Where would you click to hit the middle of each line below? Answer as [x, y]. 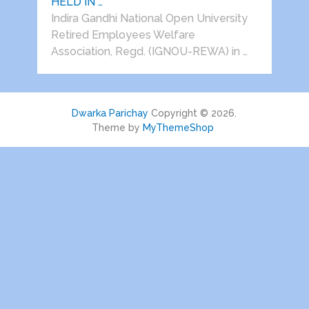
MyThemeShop [179, 128]
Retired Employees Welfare [123, 35]
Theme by [118, 128]
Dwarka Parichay [110, 113]
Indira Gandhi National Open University [149, 19]
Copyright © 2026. [193, 113]
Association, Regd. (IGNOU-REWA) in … [149, 52]
